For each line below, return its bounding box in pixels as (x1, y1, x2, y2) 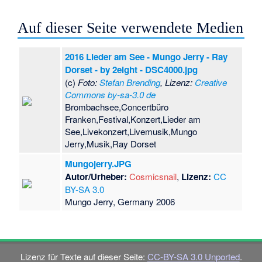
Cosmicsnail (129, 170, 177, 183)
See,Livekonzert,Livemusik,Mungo (65, 125, 198, 138)
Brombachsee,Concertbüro (65, 101, 169, 113)
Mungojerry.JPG (65, 157, 132, 171)
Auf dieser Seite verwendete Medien (18, 19, 244, 36)
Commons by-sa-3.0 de (65, 88, 156, 101)
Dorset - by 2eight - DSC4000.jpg (65, 63, 198, 77)
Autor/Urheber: (65, 170, 127, 184)
